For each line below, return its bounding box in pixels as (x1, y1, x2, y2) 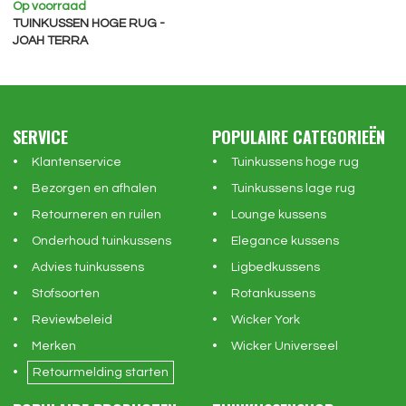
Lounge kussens (231, 208, 326, 222)
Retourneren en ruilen (32, 208, 162, 222)
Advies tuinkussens (32, 261, 145, 275)
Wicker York (231, 314, 300, 327)
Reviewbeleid (32, 314, 113, 327)
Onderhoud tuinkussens (32, 235, 172, 248)
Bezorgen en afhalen (32, 182, 158, 196)
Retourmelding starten (33, 366, 169, 380)
